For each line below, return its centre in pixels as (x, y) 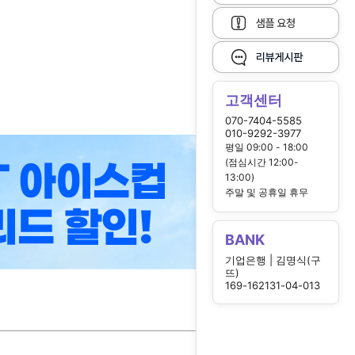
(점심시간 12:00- (262, 162)
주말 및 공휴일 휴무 (267, 192)
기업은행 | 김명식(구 (273, 260)
